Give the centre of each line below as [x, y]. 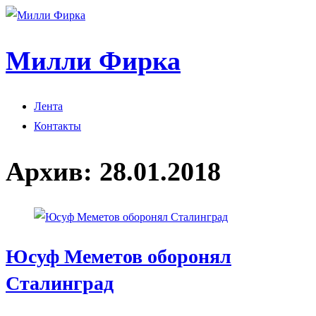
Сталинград [60, 284]
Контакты [57, 126]
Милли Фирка [93, 61]
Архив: [53, 172]
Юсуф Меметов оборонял [119, 257]
